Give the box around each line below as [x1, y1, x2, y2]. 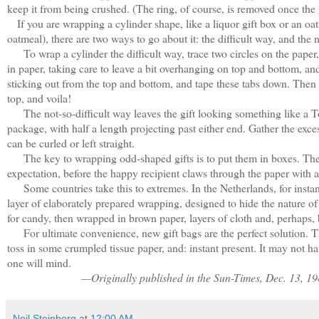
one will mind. [7, 254, 71, 270]
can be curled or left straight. [7, 135, 135, 150]
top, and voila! [7, 90, 71, 105]
